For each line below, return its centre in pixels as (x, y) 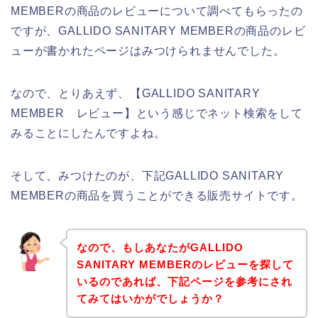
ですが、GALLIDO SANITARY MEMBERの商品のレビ (158, 31)
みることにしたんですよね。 (88, 133)
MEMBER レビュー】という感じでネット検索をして (157, 114)
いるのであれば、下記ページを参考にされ (184, 281)
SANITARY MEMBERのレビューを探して (185, 264)
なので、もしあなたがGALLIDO (160, 247)
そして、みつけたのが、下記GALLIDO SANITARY (148, 176)
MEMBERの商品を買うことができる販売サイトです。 (157, 196)
